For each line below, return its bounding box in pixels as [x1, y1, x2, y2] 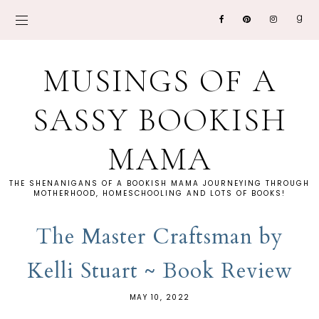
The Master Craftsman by [36, 222, 283, 251]
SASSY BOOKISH [32, 100, 287, 140]
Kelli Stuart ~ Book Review [26, 256, 293, 286]
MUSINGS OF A [43, 61, 276, 100]
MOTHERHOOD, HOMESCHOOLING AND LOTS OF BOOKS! [33, 188, 286, 199]
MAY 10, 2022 [129, 292, 190, 303]
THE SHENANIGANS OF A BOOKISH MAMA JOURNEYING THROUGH [9, 178, 310, 189]
